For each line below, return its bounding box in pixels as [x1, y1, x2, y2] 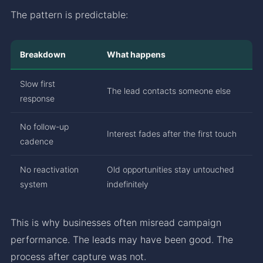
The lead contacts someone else [107, 85, 231, 96]
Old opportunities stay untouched [107, 164, 234, 174]
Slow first [20, 78, 55, 89]
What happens [107, 49, 166, 59]
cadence [20, 136, 53, 146]
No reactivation [20, 164, 79, 174]
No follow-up [20, 121, 69, 131]
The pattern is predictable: [11, 8, 128, 21]
